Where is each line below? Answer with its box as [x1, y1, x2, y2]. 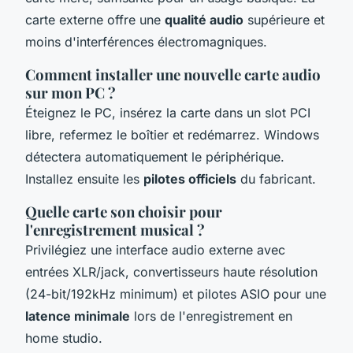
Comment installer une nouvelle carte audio [25, 64, 321, 84]
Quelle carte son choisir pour [25, 201, 222, 221]
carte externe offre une [25, 11, 165, 28]
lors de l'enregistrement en [130, 307, 292, 324]
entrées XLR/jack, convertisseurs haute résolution [25, 263, 318, 280]
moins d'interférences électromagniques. [25, 33, 267, 50]
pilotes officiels [143, 170, 236, 187]
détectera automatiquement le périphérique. [25, 148, 284, 165]
